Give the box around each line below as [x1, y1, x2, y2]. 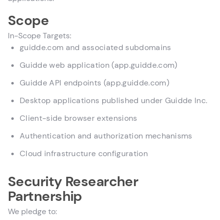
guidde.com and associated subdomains [20, 42, 171, 53]
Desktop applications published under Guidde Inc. [20, 95, 208, 106]
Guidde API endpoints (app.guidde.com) [20, 78, 169, 88]
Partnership [8, 187, 82, 205]
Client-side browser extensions [20, 113, 137, 123]
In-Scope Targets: [8, 30, 71, 41]
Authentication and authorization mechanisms [20, 131, 192, 141]
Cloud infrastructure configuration [20, 148, 148, 159]
